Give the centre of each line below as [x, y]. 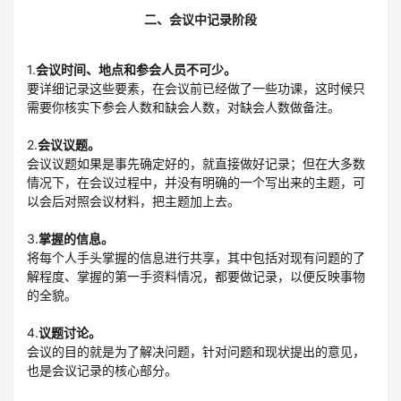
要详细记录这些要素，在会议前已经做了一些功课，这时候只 [196, 88]
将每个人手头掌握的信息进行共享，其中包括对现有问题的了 [196, 257]
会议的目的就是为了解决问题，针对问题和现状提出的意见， [196, 351]
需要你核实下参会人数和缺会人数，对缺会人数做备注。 [183, 107]
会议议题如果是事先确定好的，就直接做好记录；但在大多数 [196, 163]
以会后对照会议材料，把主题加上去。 [133, 200]
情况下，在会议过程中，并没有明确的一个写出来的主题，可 [196, 182]
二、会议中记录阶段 [200, 19]
